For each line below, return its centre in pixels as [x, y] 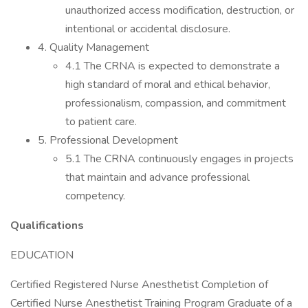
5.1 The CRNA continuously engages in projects [179, 159]
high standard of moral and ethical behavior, [168, 85]
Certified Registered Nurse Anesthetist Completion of [139, 285]
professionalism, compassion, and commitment [176, 103]
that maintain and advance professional [157, 177]
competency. [95, 196]
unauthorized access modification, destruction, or [180, 10]
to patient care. [101, 122]
